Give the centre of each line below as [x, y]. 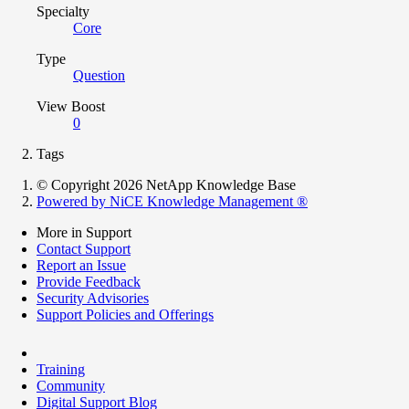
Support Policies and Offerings [125, 315]
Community [71, 386]
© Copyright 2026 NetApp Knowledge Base [166, 185]
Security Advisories [93, 299]
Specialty [63, 12]
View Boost [71, 107]
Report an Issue [81, 266]
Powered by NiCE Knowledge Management [167, 202]
